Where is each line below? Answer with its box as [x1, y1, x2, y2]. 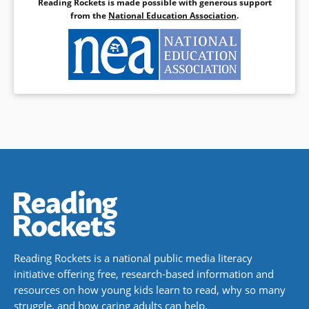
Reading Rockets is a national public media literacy [14, 251, 252, 265]
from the [70, 9, 108, 21]
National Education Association [108, 9, 237, 21]
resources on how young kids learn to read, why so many [14, 283, 286, 297]
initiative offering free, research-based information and [14, 267, 274, 281]
